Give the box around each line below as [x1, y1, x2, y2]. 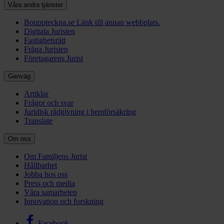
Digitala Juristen [24, 26, 75, 35]
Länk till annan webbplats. [76, 17, 160, 26]
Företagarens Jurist [24, 53, 83, 62]
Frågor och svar [24, 98, 73, 107]
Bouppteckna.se [24, 17, 76, 26]
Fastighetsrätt [24, 35, 65, 44]
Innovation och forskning [24, 196, 103, 205]
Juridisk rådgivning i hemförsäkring [24, 107, 136, 116]
